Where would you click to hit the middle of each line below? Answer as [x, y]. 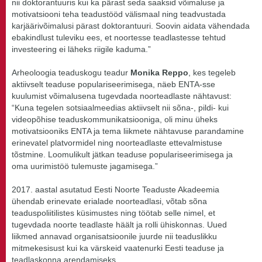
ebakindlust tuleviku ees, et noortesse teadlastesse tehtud [119, 38]
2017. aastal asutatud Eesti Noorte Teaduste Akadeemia [116, 190]
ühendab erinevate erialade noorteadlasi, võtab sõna [109, 201]
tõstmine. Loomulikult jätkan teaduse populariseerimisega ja [122, 155]
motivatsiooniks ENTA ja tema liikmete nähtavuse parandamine [128, 131]
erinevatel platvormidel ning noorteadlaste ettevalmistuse [117, 143]
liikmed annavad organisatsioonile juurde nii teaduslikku [114, 237]
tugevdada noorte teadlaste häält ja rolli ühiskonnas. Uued [119, 225]
